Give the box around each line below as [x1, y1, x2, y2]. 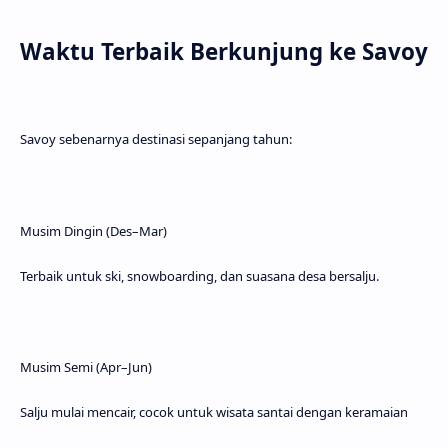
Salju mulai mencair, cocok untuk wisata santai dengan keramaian [20, 402, 408, 421]
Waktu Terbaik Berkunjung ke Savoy [20, 36, 428, 68]
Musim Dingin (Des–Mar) [20, 221, 167, 240]
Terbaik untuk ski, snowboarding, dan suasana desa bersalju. [20, 266, 379, 285]
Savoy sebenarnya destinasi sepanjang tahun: [20, 130, 292, 149]
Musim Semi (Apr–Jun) [20, 357, 152, 376]
